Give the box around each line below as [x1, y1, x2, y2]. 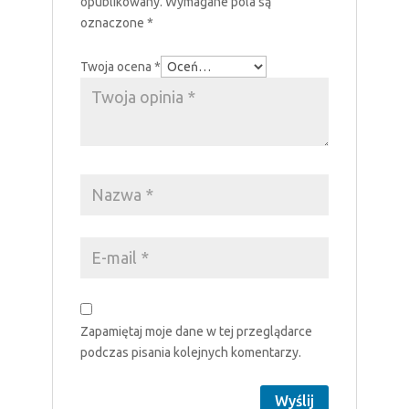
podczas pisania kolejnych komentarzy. [79, 344, 301, 360]
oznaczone [79, 15, 147, 30]
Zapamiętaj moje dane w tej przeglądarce [79, 323, 312, 339]
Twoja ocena [79, 58, 154, 74]
